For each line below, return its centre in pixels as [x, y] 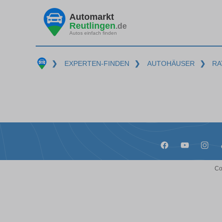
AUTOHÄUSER [171, 63]
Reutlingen [92, 26]
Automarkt [92, 17]
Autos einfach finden [93, 33]
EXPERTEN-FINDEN [97, 63]
